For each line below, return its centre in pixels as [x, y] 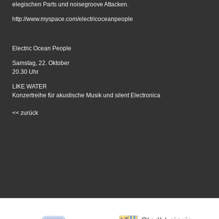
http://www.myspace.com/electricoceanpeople [72, 19]
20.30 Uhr [25, 72]
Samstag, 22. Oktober [41, 63]
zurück [29, 113]
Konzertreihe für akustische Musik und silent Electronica [86, 95]
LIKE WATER [30, 86]
